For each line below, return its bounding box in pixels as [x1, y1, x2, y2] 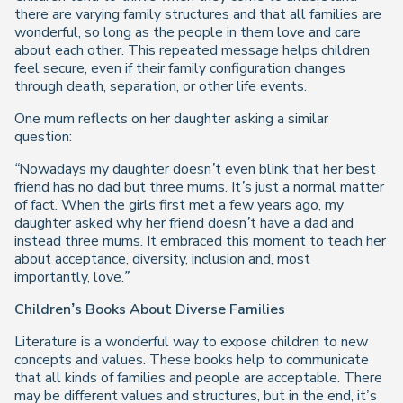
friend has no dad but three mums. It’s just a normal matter [14, 177, 384, 197]
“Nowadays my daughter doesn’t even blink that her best [14, 159, 376, 179]
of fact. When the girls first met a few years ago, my [14, 195, 344, 215]
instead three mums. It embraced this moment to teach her [14, 231, 386, 251]
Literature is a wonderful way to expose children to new [14, 332, 368, 352]
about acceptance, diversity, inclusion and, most [14, 249, 310, 269]
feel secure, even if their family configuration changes [14, 58, 345, 78]
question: [14, 127, 72, 147]
